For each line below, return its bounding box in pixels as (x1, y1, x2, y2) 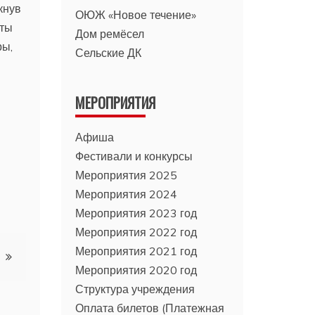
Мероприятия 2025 (75, 167, 178, 182)
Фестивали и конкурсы (75, 148, 193, 163)
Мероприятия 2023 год (75, 205, 198, 220)
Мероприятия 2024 (75, 186, 178, 201)
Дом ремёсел (75, 26, 145, 41)
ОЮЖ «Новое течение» (75, 7, 197, 22)
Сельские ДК (75, 45, 142, 60)
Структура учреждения (75, 281, 195, 296)
